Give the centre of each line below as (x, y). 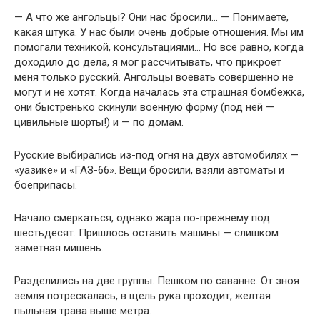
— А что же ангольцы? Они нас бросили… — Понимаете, (151, 17)
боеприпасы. (46, 185)
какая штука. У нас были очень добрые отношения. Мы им (159, 32)
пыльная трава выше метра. (83, 311)
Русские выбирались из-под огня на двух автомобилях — (156, 155)
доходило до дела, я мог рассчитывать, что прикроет (148, 62)
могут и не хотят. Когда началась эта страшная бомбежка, (159, 92)
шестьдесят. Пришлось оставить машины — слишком (146, 233)
